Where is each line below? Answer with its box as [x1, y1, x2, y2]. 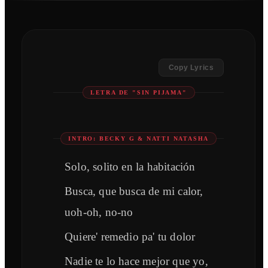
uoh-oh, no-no [65, 206, 133, 219]
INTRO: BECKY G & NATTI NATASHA [68, 135, 209, 142]
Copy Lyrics [168, 63, 214, 72]
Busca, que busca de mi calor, [65, 185, 203, 198]
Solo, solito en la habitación [65, 160, 196, 173]
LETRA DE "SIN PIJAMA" [90, 89, 187, 96]
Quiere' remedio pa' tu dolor [65, 230, 196, 243]
